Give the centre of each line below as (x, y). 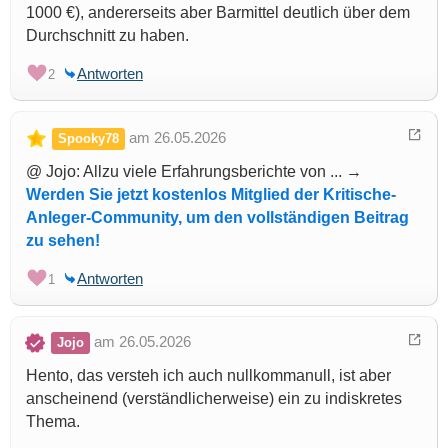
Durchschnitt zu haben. (107, 36)
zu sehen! (63, 241)
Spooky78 (88, 139)
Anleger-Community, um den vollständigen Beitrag (217, 218)
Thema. (53, 422)
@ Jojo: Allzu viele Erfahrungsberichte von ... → (194, 172)
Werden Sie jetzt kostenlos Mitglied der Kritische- (211, 195)
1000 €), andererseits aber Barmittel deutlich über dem (218, 13)
